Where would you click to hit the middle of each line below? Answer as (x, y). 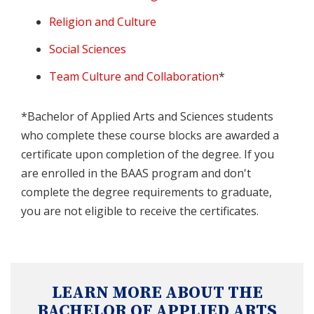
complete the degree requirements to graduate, (146, 192)
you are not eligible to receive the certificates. (140, 211)
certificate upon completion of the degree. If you (148, 154)
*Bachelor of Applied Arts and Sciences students (147, 116)
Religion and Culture (103, 21)
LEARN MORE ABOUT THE (157, 293)
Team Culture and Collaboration (134, 76)
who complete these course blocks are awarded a (150, 135)
